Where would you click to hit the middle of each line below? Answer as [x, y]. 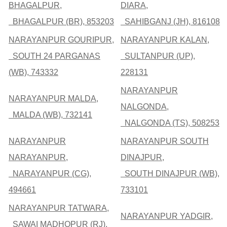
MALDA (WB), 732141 [50, 115]
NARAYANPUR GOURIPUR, [61, 40]
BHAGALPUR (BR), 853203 [61, 22]
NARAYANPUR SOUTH [165, 141]
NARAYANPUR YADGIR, [167, 216]
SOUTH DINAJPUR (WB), [170, 174]
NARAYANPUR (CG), [50, 174]
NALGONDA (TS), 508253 [170, 123]
